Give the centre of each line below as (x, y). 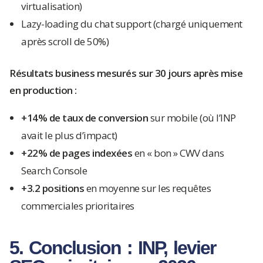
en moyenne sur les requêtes (147, 188)
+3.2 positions (53, 188)
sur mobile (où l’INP (192, 118)
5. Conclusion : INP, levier (112, 248)
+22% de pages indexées (77, 153)
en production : (43, 90)
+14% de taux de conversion (85, 118)
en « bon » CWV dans (178, 153)
